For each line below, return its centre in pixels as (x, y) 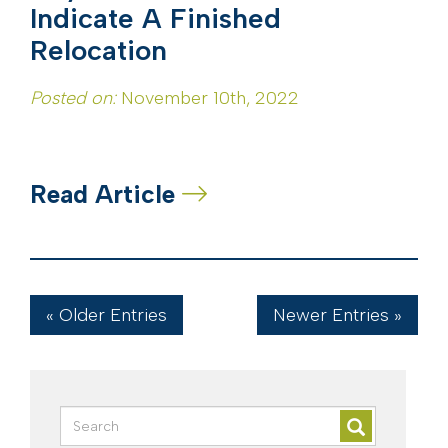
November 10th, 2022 (207, 98)
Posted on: (73, 98)
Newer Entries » (337, 315)
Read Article (106, 194)
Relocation (98, 50)
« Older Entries (106, 315)
